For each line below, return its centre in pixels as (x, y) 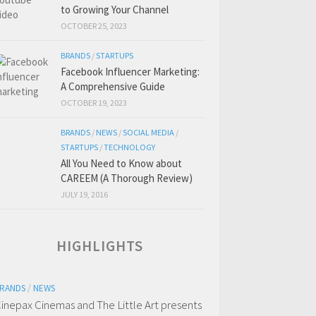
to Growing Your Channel (115, 10)
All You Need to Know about (121, 163)
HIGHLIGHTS (100, 246)
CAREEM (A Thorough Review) (127, 178)
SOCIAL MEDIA (148, 132)
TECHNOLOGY (129, 147)
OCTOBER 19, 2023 (94, 103)
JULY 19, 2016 (84, 194)
